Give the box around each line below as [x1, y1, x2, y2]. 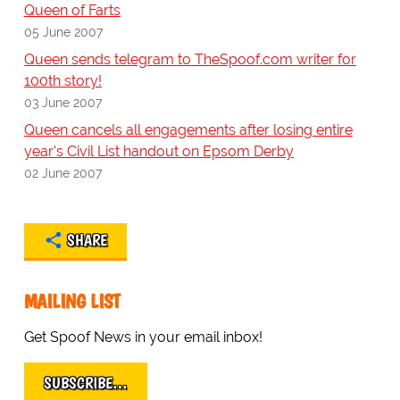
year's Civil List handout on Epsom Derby [23, 143, 294, 161]
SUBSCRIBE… [43, 373, 128, 394]
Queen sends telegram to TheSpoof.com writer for [23, 51, 356, 69]
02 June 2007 [23, 165, 102, 181]
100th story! [23, 72, 102, 90]
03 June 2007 [23, 95, 102, 111]
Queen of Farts [23, 2, 121, 20]
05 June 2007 [23, 24, 103, 40]
